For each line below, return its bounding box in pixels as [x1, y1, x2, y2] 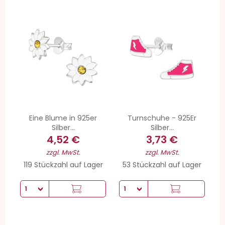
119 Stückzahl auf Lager [23, 159, 103, 170]
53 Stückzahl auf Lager [123, 159, 201, 170]
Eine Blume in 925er [29, 113, 97, 124]
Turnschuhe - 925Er [128, 113, 196, 124]
